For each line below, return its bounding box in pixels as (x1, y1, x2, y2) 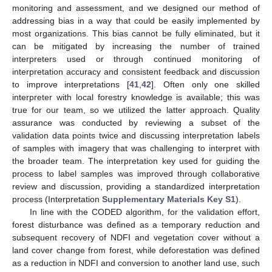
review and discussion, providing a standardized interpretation (12, 181, 260, 191)
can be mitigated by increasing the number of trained (12, 41, 260, 51)
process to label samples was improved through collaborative (12, 168, 260, 178)
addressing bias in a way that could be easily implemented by (12, 15, 260, 25)
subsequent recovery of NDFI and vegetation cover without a (12, 232, 260, 242)
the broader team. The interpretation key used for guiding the (12, 155, 260, 166)
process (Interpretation (12, 194, 102, 204)
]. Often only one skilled (151, 79, 260, 89)
